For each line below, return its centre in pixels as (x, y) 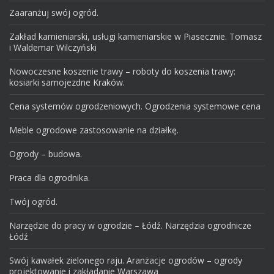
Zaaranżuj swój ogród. (54, 13)
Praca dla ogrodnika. (50, 178)
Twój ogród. (33, 202)
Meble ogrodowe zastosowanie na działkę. (94, 130)
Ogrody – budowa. (46, 154)
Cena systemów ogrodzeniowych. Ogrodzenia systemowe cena (135, 106)
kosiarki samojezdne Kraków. (67, 83)
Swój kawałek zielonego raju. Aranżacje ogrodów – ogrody (126, 261)
